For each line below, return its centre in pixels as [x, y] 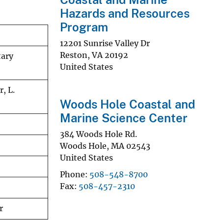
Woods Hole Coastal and [127, 104]
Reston [74, 55]
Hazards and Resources [125, 13]
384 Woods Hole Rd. [98, 134]
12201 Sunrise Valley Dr [105, 43]
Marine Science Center [124, 118]
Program [84, 27]
